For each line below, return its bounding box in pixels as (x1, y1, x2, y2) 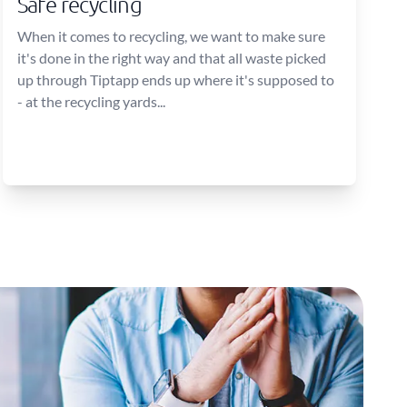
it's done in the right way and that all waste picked (16, 49, 326, 66)
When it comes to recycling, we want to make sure (16, 27, 325, 45)
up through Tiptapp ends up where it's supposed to (16, 71, 334, 88)
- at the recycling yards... (16, 93, 165, 110)
